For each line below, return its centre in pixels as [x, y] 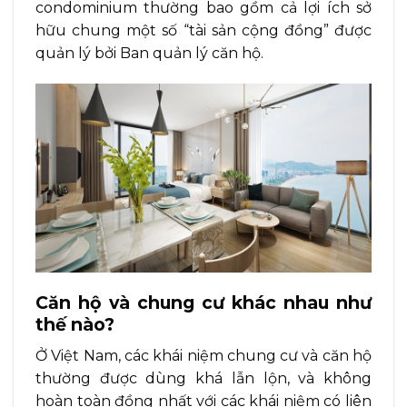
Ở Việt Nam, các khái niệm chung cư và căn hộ [203, 355]
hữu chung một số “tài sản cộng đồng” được [203, 31]
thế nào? [75, 324]
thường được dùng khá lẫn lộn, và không [203, 378]
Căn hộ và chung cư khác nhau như [203, 302]
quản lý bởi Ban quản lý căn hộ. [149, 54]
